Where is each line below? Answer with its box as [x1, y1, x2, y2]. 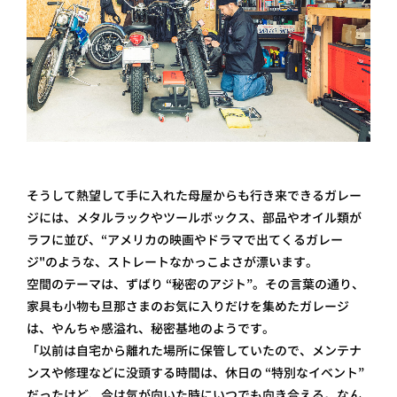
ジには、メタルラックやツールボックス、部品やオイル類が [27, 209, 362, 226]
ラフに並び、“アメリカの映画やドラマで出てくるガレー [27, 231, 343, 248]
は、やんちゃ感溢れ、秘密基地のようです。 [27, 320, 275, 337]
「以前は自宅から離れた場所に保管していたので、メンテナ [27, 342, 362, 359]
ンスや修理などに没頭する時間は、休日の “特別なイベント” [27, 364, 364, 381]
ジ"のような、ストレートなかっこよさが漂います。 [27, 253, 318, 270]
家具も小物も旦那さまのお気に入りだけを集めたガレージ [27, 298, 349, 315]
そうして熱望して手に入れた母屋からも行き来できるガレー [27, 187, 362, 204]
